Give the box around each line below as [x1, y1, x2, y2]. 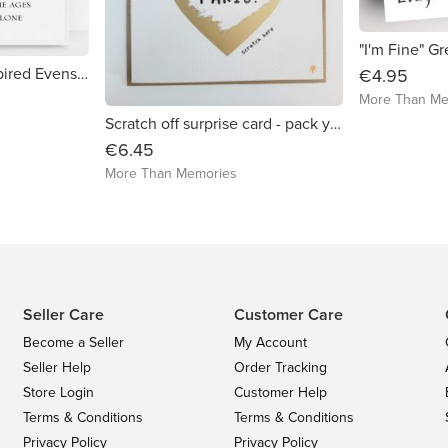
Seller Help [22, 357, 91, 378]
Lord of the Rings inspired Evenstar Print [77, 61, 89, 85]
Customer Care [233, 303, 343, 326]
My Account [233, 332, 307, 353]
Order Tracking [233, 357, 327, 378]
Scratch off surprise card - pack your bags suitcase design [330, 111, 342, 135]
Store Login [22, 382, 94, 403]
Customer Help [233, 382, 327, 403]
